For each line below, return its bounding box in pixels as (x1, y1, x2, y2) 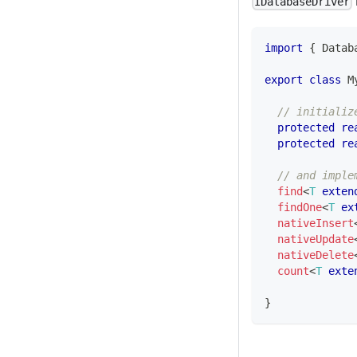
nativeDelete (277, 248, 354, 261)
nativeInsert (277, 216, 354, 229)
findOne (277, 200, 322, 214)
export (265, 73, 303, 86)
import (265, 41, 303, 54)
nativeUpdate (277, 232, 354, 245)
